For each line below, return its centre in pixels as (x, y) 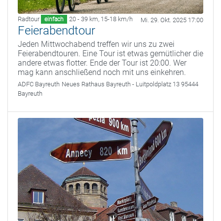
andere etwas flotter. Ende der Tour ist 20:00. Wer (102, 63)
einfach (54, 19)
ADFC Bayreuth (39, 84)
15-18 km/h (117, 19)
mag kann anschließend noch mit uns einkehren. (102, 73)
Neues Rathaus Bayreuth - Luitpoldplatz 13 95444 (130, 84)
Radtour (29, 19)
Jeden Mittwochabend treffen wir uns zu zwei (96, 44)
